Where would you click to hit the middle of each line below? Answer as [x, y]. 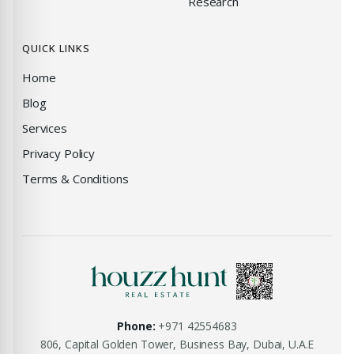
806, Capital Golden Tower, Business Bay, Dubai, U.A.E [177, 344]
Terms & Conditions [75, 179]
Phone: [136, 326]
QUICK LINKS [56, 48]
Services [45, 128]
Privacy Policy [59, 153]
